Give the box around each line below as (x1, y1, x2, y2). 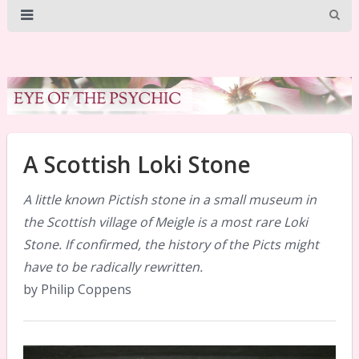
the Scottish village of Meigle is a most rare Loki (22, 213, 308, 231)
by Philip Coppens (22, 280, 131, 298)
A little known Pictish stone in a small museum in (22, 191, 317, 208)
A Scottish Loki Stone (22, 149, 251, 179)
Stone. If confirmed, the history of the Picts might (22, 236, 319, 253)
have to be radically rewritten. (22, 258, 203, 276)
